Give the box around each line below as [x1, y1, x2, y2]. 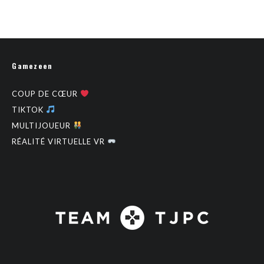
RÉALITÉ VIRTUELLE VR [12, 136, 107, 146]
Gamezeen [12, 60, 53, 71]
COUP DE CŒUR [12, 88, 80, 98]
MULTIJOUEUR [12, 120, 73, 130]
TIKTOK [12, 104, 46, 114]
